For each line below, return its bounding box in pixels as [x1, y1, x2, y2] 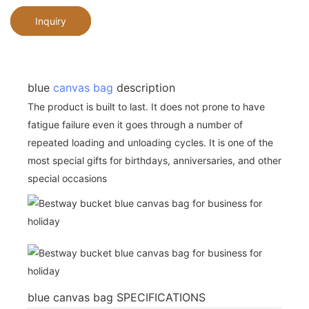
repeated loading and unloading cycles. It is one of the [28, 136, 273, 148]
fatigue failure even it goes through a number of [28, 118, 243, 130]
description [113, 80, 175, 94]
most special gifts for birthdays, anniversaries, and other [28, 154, 281, 166]
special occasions [28, 172, 107, 184]
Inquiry [35, 14, 66, 27]
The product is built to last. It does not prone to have [28, 100, 265, 112]
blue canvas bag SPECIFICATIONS [28, 290, 206, 304]
